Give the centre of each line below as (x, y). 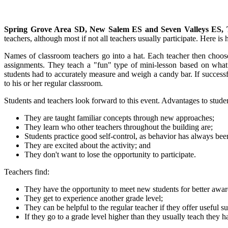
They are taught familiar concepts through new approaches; (119, 118)
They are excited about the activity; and (88, 145)
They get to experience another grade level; (94, 198)
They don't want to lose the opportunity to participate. (110, 154)
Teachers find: (27, 172)
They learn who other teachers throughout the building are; (119, 127)
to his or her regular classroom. (53, 83)
